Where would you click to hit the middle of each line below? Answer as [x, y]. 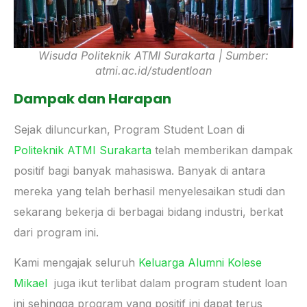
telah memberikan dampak [222, 150]
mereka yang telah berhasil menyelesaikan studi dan [149, 191]
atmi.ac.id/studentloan [153, 70]
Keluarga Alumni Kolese [200, 262]
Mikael [30, 283]
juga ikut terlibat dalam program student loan [167, 283]
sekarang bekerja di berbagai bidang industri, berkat [148, 211]
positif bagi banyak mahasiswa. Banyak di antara [139, 170]
